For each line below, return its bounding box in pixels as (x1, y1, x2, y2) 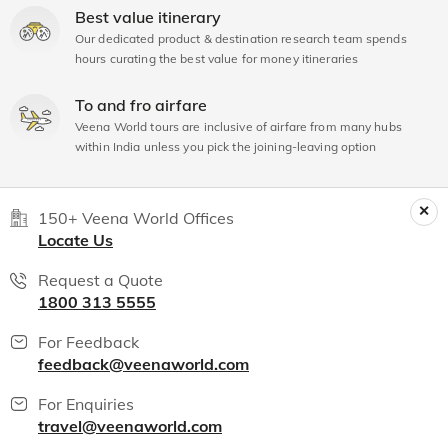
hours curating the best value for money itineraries (75, 50, 359, 66)
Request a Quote (38, 269, 163, 290)
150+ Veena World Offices (38, 207, 234, 228)
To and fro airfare (75, 94, 207, 115)
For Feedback (38, 331, 139, 352)
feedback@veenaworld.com (38, 353, 249, 374)
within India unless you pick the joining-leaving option (75, 138, 377, 154)
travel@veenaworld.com (38, 415, 222, 436)
